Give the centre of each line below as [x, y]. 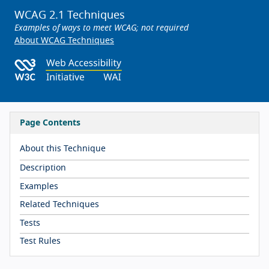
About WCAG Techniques [64, 41]
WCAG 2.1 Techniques [70, 16]
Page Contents [50, 123]
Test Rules [40, 241]
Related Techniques [59, 205]
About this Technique [63, 149]
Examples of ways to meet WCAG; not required [101, 28]
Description [43, 168]
